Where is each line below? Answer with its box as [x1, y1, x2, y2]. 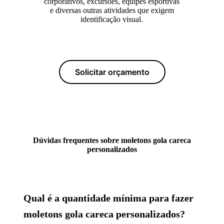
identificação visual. [80, 14, 143, 23]
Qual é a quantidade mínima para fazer [23, 192, 193, 203]
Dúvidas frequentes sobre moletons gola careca [33, 135, 191, 144]
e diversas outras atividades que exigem [49, 5, 174, 14]
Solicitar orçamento [74, 66, 149, 77]
